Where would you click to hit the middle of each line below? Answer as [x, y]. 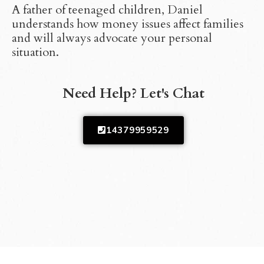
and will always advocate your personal [112, 38]
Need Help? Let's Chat [133, 93]
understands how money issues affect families [128, 24]
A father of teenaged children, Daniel [107, 9]
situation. [35, 52]
